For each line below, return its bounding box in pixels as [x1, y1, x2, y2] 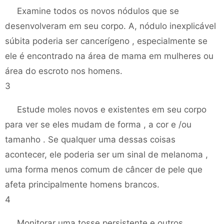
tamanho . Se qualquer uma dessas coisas [5, 134, 175, 144]
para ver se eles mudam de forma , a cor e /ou [5, 119, 191, 129]
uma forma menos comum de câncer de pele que [5, 164, 202, 174]
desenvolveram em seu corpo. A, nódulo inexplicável [5, 21, 216, 31]
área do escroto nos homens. [5, 66, 122, 76]
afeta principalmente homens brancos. [5, 179, 159, 189]
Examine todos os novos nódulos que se [17, 6, 179, 16]
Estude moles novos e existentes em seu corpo [17, 104, 206, 114]
